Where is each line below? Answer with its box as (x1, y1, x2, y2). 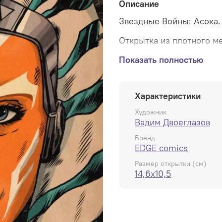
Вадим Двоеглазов (135, 116, 210, 128)
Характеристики (135, 90, 201, 102)
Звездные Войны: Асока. (119, 15, 221, 27)
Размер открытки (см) (135, 159, 207, 168)
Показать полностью (119, 54, 203, 65)
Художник (135, 107, 166, 116)
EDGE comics (135, 142, 188, 154)
